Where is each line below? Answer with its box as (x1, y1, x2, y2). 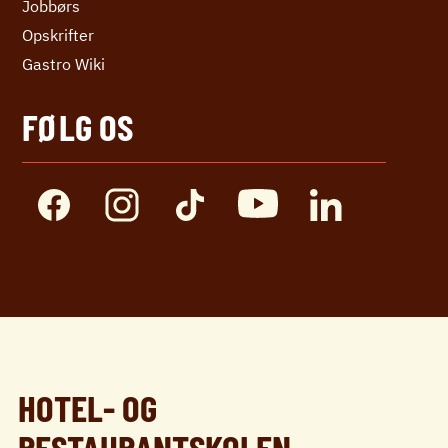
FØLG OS (22, 104, 133, 149)
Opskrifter (22, 25, 94, 46)
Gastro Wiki (22, 54, 105, 75)
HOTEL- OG (18, 385, 157, 430)
